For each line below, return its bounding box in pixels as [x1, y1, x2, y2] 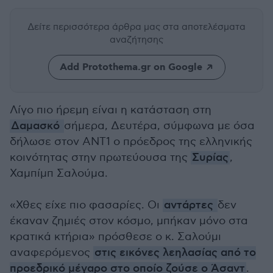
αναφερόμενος [10, 246, 93, 259]
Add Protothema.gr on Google [59, 61, 202, 74]
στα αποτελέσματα [163, 21, 246, 32]
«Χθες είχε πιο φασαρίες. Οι [10, 199, 163, 211]
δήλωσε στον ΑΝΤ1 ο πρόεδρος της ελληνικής [10, 135, 252, 148]
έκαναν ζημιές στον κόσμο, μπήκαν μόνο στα [10, 214, 248, 227]
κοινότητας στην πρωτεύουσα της [10, 151, 191, 164]
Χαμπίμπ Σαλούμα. [10, 167, 108, 180]
